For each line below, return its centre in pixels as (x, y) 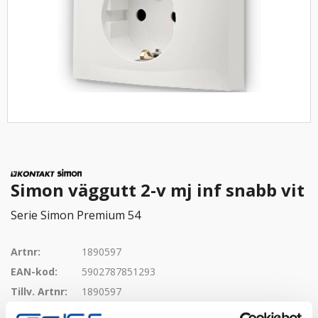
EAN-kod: (34, 272)
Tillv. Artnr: (39, 291)
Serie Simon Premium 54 (76, 215)
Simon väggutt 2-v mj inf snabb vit (158, 190)
